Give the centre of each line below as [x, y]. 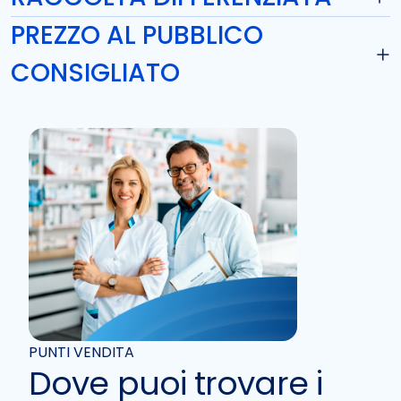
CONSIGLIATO [95, 73]
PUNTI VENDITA [81, 352]
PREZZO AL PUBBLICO [137, 35]
